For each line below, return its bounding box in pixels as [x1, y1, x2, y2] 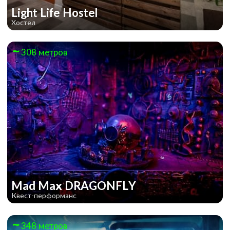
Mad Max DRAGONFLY [11, 179, 139, 193]
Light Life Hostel [11, 5, 100, 20]
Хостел [11, 17, 35, 27]
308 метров [21, 47, 67, 58]
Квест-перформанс [11, 191, 76, 200]
